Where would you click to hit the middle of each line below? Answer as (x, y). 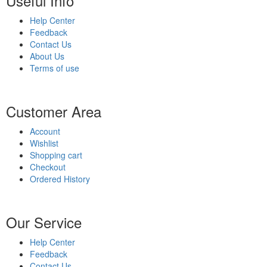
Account (45, 131)
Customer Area (54, 111)
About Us (47, 56)
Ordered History (60, 178)
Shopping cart (56, 155)
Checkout (48, 167)
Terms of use (55, 68)
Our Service (44, 222)
